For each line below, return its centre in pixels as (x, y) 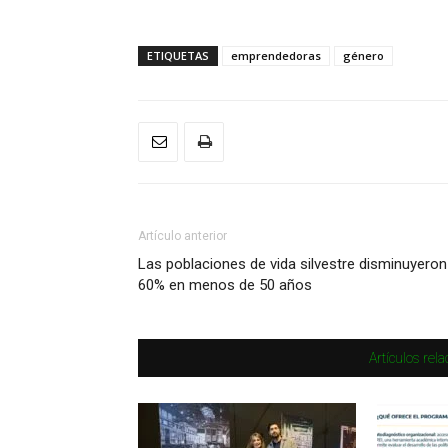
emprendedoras (276, 55)
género (363, 55)
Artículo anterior (182, 236)
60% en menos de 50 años (225, 285)
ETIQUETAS (178, 55)
